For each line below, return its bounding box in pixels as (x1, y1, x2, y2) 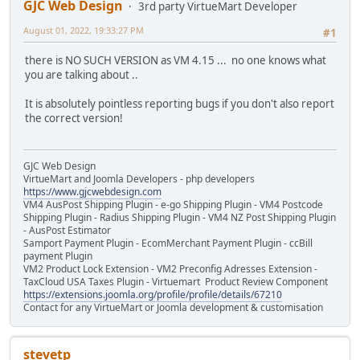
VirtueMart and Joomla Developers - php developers (23, 171, 255, 186)
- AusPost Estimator (23, 223, 111, 237)
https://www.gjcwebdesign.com (23, 184, 162, 198)
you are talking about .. (25, 67, 138, 83)
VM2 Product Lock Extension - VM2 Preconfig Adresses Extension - (23, 261, 317, 276)
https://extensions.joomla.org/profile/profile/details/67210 (23, 287, 282, 301)
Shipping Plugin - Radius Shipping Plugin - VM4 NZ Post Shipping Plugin (23, 210, 336, 224)
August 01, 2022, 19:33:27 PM (23, 24, 144, 37)
